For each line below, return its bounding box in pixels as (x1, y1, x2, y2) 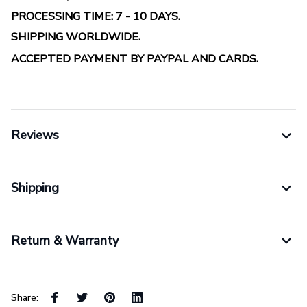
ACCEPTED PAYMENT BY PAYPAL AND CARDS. (11, 51, 258, 66)
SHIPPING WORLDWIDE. (11, 29, 140, 45)
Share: (11, 291, 38, 304)
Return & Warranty (11, 232, 119, 249)
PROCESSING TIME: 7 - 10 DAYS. (11, 9, 180, 25)
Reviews (11, 127, 59, 144)
